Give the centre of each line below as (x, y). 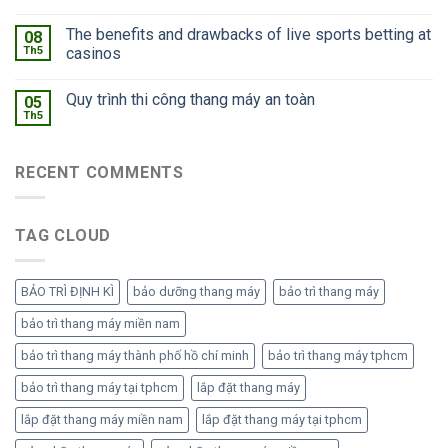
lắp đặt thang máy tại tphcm (282, 419)
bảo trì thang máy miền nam (100, 323)
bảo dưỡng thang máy (196, 291)
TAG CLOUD (63, 235)
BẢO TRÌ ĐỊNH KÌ (67, 291)
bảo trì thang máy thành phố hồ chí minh (135, 355)
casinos (93, 54)
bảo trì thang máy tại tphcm (99, 387)
